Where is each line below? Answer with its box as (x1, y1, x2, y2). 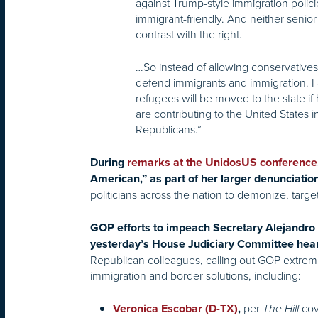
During (90, 155, 124, 170)
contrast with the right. (136, 26, 242, 43)
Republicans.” (136, 121, 202, 138)
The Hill (263, 302, 302, 317)
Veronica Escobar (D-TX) (113, 302, 238, 317)
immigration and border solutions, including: (90, 268, 301, 284)
